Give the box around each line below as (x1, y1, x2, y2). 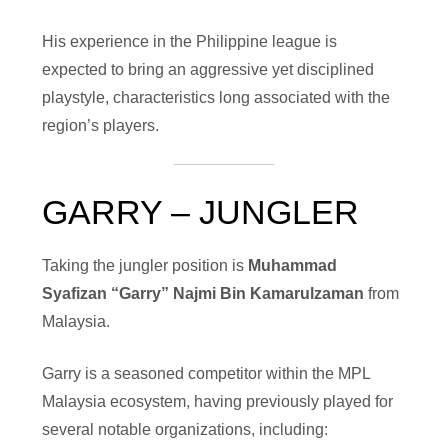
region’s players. (42, 117, 160, 135)
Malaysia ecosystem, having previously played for (42, 393, 394, 411)
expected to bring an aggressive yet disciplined (42, 61, 375, 79)
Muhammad (248, 257, 338, 275)
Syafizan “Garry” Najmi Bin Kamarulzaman (42, 285, 365, 303)
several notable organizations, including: (42, 421, 329, 439)
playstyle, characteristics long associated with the (42, 89, 391, 107)
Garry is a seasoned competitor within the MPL (42, 365, 371, 383)
